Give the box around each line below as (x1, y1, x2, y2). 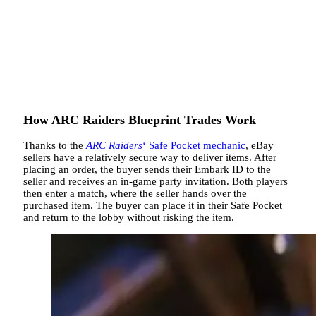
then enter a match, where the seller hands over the (23, 188, 247, 200)
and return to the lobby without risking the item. (23, 212, 234, 224)
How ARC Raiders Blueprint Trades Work (23, 112, 256, 127)
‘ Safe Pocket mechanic (142, 140, 245, 152)
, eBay (245, 140, 274, 152)
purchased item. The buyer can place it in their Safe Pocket (23, 200, 282, 212)
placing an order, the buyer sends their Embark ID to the (23, 164, 271, 176)
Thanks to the (23, 140, 86, 152)
